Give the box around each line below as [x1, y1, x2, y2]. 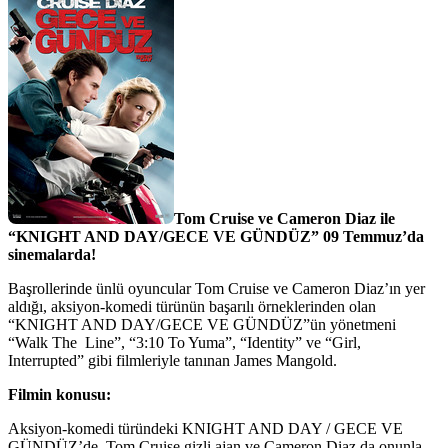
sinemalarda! [8, 245, 96, 263]
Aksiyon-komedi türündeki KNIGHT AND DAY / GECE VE [8, 419, 403, 437]
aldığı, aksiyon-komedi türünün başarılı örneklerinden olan [8, 297, 380, 315]
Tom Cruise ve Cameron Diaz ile [174, 209, 395, 227]
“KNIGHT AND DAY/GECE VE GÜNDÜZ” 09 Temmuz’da [8, 227, 424, 245]
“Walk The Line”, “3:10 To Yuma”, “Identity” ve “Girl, [8, 333, 361, 351]
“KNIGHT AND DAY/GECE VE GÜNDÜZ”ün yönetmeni [8, 315, 400, 333]
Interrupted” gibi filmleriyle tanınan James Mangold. [8, 351, 337, 369]
